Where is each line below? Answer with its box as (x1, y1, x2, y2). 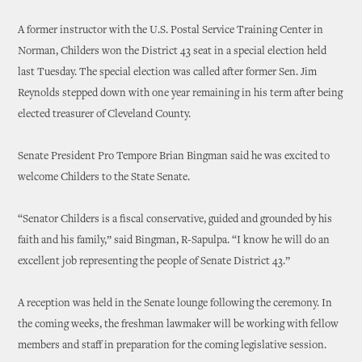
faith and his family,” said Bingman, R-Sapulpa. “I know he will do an (18, 235, 330, 246)
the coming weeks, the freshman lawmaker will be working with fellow (18, 319, 339, 330)
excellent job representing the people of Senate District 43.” (18, 256, 291, 267)
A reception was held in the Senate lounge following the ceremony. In (18, 298, 333, 309)
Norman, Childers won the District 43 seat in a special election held (18, 46, 327, 57)
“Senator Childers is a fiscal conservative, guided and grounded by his (18, 214, 333, 225)
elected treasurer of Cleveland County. (18, 109, 192, 120)
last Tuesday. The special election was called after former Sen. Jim (18, 67, 318, 78)
